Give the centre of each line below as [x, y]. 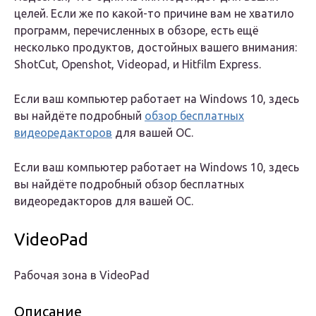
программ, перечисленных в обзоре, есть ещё [136, 31]
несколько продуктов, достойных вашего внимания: [156, 48]
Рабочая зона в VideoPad [82, 275]
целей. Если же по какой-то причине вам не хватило [154, 14]
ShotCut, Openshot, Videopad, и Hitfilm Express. [138, 65]
